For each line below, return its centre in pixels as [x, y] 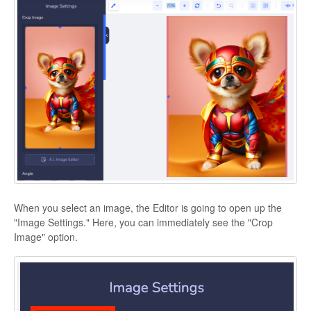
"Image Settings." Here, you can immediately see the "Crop [143, 222]
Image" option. [46, 236]
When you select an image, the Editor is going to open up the [148, 207]
